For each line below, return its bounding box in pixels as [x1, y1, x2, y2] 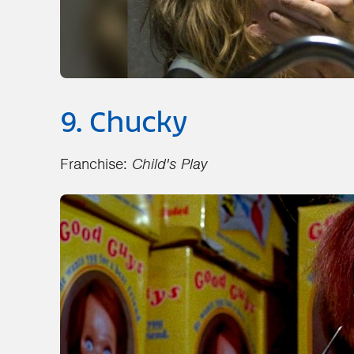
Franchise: [60, 153, 127, 174]
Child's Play [127, 153, 207, 174]
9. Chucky [60, 107, 186, 140]
